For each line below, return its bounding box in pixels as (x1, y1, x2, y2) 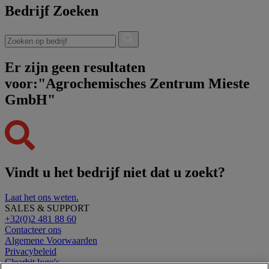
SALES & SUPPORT (5, 203, 89, 214)
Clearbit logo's (5, 257, 59, 268)
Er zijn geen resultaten (5, 59, 145, 75)
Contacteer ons (5, 225, 61, 235)
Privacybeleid (5, 246, 56, 257)
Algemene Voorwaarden (5, 235, 97, 246)
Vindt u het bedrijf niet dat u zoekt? (5, 164, 225, 180)
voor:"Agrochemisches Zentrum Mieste (5, 75, 250, 91)
